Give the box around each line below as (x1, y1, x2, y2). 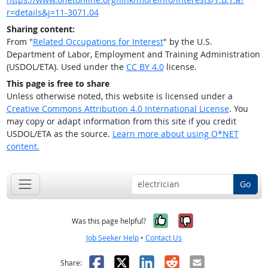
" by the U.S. (163, 36, 212, 48)
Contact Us (145, 232, 182, 243)
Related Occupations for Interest (32, 36, 163, 48)
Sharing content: (6, 23, 75, 35)
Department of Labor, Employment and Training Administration (6, 48, 260, 60)
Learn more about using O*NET (112, 128, 239, 140)
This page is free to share (6, 78, 109, 90)
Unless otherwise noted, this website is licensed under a (6, 90, 233, 102)
